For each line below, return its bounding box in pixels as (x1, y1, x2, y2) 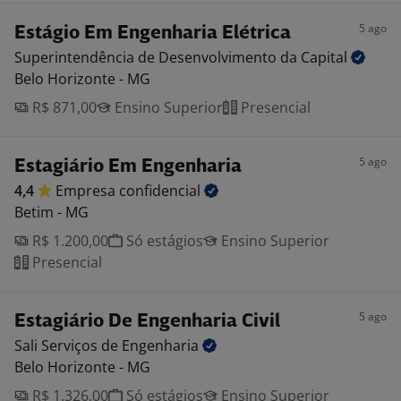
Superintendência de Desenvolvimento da (14, 47, 301, 67)
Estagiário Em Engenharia (14, 158, 242, 176)
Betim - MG (14, 202, 89, 222)
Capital (301, 47, 351, 67)
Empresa (55, 181, 119, 200)
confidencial (119, 181, 204, 200)
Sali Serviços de (14, 336, 122, 355)
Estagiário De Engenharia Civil (14, 312, 280, 331)
